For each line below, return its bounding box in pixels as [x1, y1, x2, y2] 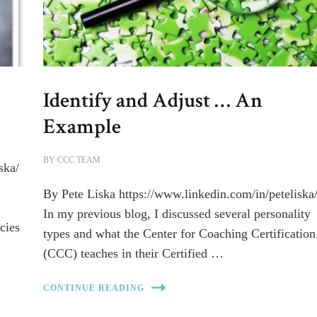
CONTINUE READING [43, 282, 145, 293]
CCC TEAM [57, 155, 101, 166]
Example [43, 113, 122, 142]
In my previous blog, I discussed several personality [43, 207, 311, 221]
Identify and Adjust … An [43, 86, 263, 115]
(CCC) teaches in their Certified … [43, 246, 224, 261]
